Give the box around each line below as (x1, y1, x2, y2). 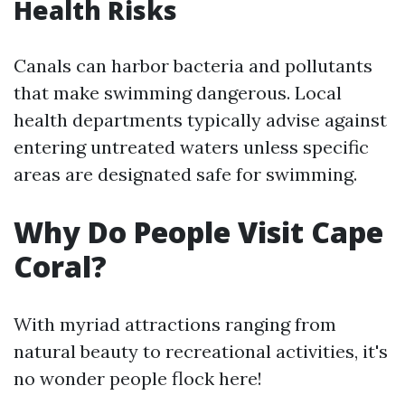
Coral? (14, 247, 107, 286)
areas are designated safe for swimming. (14, 163, 357, 185)
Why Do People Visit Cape (14, 212, 383, 251)
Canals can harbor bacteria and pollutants (14, 54, 372, 77)
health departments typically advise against (14, 108, 387, 131)
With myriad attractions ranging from (14, 313, 336, 335)
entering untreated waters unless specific (14, 136, 369, 158)
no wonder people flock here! (14, 367, 262, 390)
